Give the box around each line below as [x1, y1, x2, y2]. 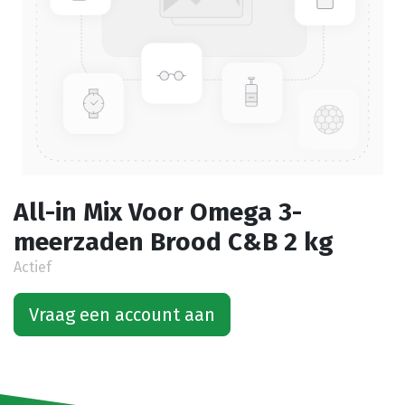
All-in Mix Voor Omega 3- [14, 197, 302, 227]
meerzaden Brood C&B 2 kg [14, 227, 334, 257]
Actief [14, 259, 52, 276]
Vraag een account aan [29, 304, 215, 325]
